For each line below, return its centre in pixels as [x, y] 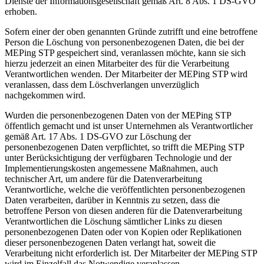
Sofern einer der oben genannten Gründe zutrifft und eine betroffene [131, 31]
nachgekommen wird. [45, 95]
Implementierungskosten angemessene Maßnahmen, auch [111, 168]
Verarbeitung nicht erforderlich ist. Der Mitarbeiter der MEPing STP [131, 253]
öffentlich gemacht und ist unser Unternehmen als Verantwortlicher [129, 126]
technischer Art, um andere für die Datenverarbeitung [103, 179]
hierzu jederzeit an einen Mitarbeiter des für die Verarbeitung [117, 63]
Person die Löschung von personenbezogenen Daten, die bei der [124, 42]
